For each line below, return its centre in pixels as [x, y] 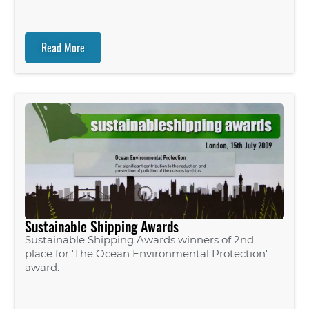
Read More [63, 48]
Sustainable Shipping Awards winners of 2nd [140, 240]
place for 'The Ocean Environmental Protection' [147, 254]
